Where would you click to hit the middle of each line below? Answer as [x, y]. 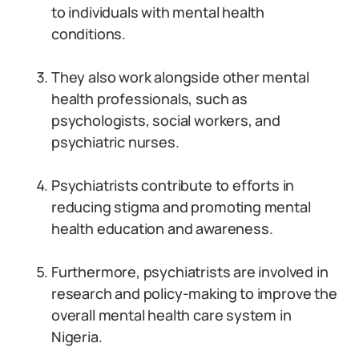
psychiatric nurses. [115, 142]
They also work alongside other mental [180, 77]
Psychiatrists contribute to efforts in [173, 185]
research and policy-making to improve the [194, 293]
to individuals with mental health [158, 12]
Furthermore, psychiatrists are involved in [190, 272]
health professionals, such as [149, 99]
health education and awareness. [162, 228]
